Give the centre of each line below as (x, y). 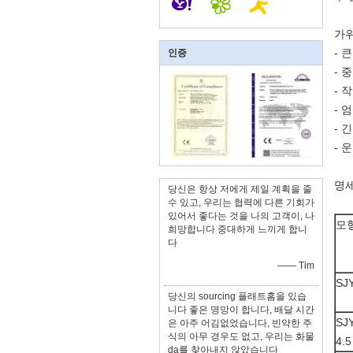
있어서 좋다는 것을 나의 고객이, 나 (241, 216)
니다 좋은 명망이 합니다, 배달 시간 (241, 310)
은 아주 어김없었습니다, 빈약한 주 (240, 323)
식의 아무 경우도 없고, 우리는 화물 (241, 336)
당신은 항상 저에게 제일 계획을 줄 (240, 189)
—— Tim (296, 266)
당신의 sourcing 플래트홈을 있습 (237, 296)
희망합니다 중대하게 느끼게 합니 (238, 229)
